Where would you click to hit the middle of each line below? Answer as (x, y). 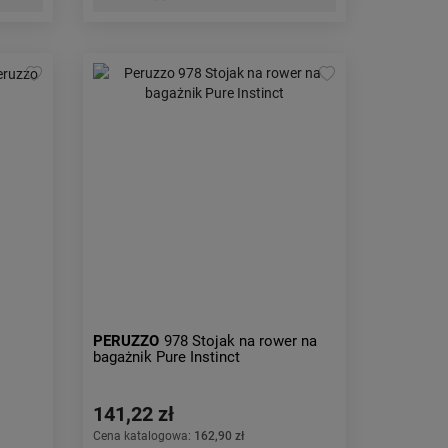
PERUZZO (126, 341)
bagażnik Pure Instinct (167, 357)
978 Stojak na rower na (241, 341)
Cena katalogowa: (144, 436)
